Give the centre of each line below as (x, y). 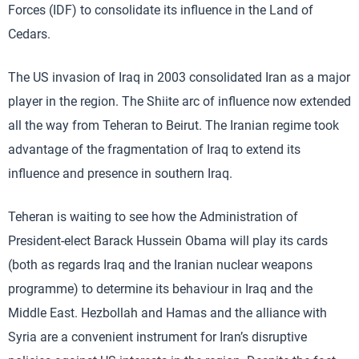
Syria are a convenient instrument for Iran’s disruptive (157, 337)
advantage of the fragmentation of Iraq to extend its (154, 150)
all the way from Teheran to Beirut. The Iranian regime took (173, 126)
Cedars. (29, 34)
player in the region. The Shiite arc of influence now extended (179, 102)
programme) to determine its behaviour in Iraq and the (160, 289)
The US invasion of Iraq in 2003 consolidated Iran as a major (179, 78)
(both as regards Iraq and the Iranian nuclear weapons (160, 265)
